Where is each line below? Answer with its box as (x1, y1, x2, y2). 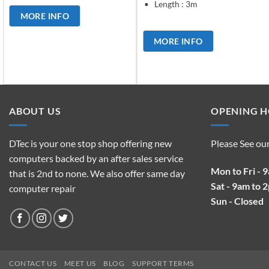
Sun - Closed (211, 195, 264, 207)
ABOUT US (9, 104, 61, 116)
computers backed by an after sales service (9, 153, 183, 165)
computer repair (9, 183, 76, 195)
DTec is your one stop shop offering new (9, 138, 172, 150)
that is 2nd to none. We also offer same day (9, 168, 185, 180)
